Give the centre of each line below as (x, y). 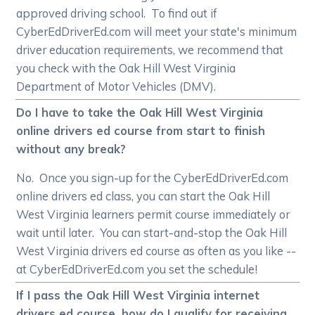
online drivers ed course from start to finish (141, 131)
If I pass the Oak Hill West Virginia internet (138, 295)
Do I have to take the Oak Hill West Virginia (140, 112)
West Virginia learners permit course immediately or (153, 214)
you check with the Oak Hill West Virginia (126, 68)
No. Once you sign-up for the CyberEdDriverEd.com (153, 178)
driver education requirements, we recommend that (150, 50)
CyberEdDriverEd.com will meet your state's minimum (157, 32)
